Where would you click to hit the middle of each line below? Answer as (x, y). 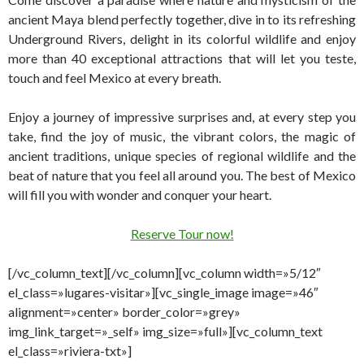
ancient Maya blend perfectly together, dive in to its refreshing (182, 19)
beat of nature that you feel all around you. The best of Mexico (182, 175)
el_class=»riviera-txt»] (70, 351)
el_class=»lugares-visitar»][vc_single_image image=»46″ (163, 292)
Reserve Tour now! (182, 234)
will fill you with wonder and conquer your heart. (140, 195)
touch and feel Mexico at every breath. (115, 78)
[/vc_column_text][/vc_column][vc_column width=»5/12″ (165, 273)
